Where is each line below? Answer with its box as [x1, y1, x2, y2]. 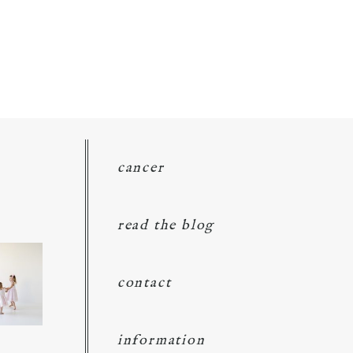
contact [117, 273, 172, 292]
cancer [117, 158, 165, 177]
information [117, 331, 206, 350]
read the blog [117, 216, 215, 235]
